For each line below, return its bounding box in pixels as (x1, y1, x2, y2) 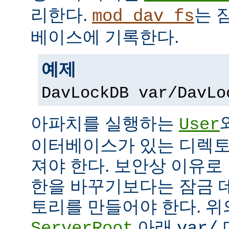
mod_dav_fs (92, 6, 194, 26)
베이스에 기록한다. (31, 27, 179, 47)
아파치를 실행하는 (31, 113, 179, 133)
